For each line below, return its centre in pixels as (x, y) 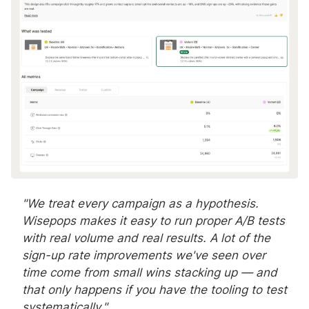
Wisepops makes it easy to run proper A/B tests (153, 220)
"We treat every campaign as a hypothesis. (140, 203)
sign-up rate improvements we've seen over (144, 255)
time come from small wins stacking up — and (150, 272)
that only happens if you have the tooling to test (154, 289)
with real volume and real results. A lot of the (146, 238)
